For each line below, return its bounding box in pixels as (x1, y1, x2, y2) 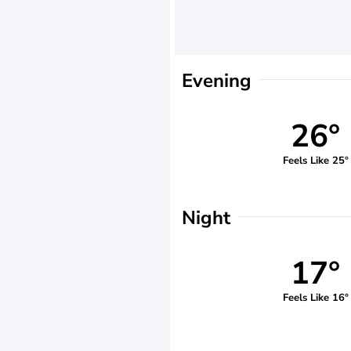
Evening (182, 68, 251, 93)
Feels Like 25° (282, 153, 349, 168)
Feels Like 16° (282, 290, 349, 305)
